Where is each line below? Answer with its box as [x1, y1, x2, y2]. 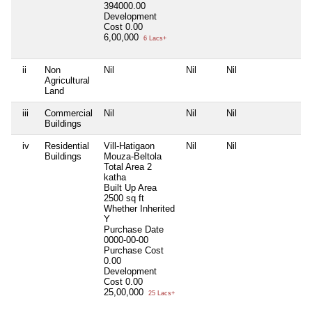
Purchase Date [104, 224, 164, 235]
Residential [45, 140, 89, 151]
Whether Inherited [104, 203, 175, 214]
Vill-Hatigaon [104, 140, 155, 151]
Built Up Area [104, 182, 157, 193]
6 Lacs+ [141, 34, 166, 42]
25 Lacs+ [146, 289, 175, 297]
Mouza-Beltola [104, 150, 162, 162]
